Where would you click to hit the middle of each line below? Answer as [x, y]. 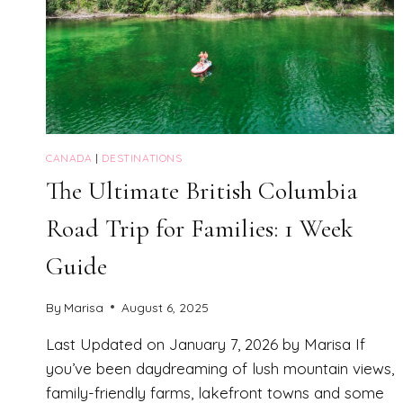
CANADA [69, 158]
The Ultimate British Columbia [202, 191]
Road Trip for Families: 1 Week [200, 229]
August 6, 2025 [166, 307]
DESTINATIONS [142, 158]
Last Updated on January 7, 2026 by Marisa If [206, 344]
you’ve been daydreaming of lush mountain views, [220, 368]
